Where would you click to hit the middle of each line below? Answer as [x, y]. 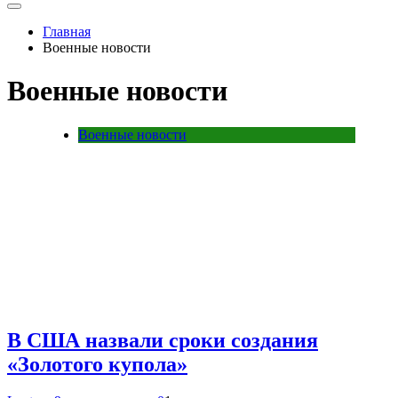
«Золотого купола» [97, 364]
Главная [67, 32]
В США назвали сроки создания [163, 340]
